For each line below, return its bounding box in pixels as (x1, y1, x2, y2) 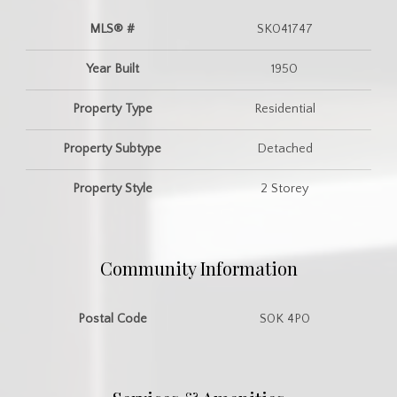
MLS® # (90, 21, 136, 36)
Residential (253, 101, 315, 116)
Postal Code (77, 311, 147, 326)
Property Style (72, 181, 152, 196)
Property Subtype (63, 141, 162, 156)
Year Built (85, 61, 139, 76)
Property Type (72, 101, 152, 116)
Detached (256, 141, 313, 156)
